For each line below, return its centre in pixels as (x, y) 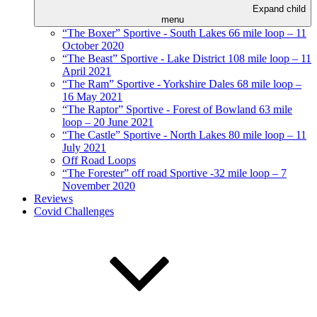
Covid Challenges (74, 211)
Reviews (53, 198)
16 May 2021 (92, 97)
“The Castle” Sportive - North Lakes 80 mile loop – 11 (184, 135)
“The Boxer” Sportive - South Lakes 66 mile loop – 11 (184, 33)
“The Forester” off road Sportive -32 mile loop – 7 (174, 173)
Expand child (279, 9)
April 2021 (87, 71)
